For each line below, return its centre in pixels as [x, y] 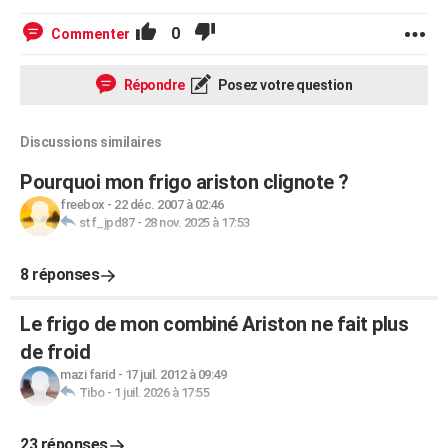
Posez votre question [283, 85]
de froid [55, 352]
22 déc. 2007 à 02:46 [168, 204]
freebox [82, 204]
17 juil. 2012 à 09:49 [175, 374]
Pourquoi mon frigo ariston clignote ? [184, 182]
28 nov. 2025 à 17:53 [196, 222]
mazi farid [87, 374]
